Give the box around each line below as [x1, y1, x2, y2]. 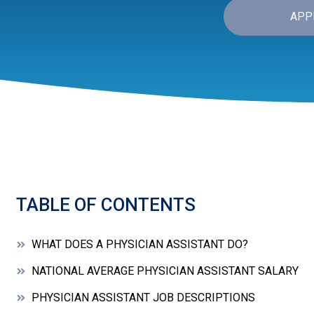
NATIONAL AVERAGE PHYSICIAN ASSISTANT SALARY [32, 264, 299, 278]
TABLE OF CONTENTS [16, 194, 196, 216]
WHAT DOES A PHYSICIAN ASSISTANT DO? [32, 238, 248, 252]
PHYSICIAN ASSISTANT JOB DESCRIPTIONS [32, 291, 255, 305]
